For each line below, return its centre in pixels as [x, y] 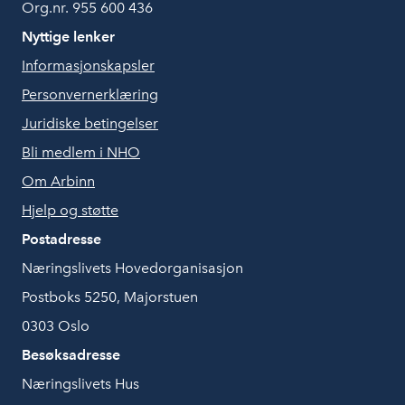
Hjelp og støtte [70, 211]
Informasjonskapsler [88, 66]
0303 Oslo [56, 326]
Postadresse [61, 240]
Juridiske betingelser [90, 124]
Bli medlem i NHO [81, 153]
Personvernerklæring [90, 95]
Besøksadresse [71, 355]
